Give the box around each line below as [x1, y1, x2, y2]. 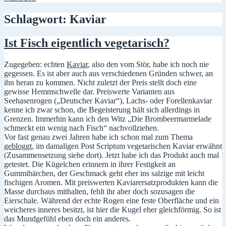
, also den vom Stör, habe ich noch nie [88, 60, 209, 69]
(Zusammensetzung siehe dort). [4, 150, 105, 159]
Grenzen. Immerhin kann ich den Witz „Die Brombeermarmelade [4, 114, 211, 123]
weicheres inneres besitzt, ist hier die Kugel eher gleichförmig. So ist [4, 205, 221, 214]
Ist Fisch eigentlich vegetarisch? [4, 36, 169, 49]
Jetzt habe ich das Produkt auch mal [105, 150, 219, 159]
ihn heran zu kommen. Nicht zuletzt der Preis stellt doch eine [4, 78, 197, 87]
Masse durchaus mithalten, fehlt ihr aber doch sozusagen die [4, 187, 195, 196]
